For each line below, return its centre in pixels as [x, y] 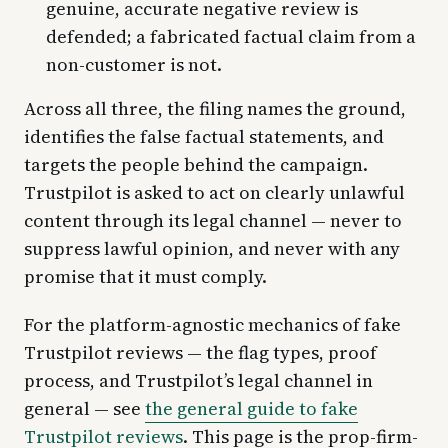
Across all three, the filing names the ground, [215, 108]
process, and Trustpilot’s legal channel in [198, 380]
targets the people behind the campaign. [196, 164]
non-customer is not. [134, 64]
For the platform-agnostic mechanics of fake [212, 324]
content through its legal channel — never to [213, 220]
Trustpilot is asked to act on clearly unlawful [214, 192]
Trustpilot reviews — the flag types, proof [200, 352]
